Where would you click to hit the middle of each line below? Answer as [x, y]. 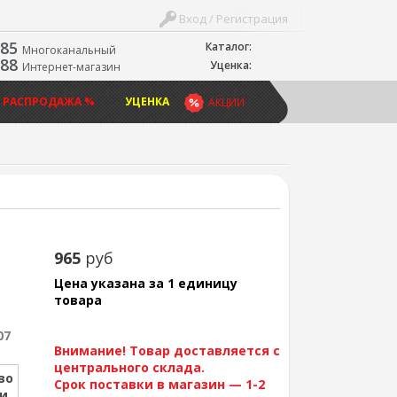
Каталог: [228, 47]
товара [78, 300]
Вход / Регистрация [233, 19]
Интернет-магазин [71, 67]
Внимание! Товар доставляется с [167, 350]
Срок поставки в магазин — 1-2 [159, 384]
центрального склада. [129, 367]
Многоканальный [69, 50]
